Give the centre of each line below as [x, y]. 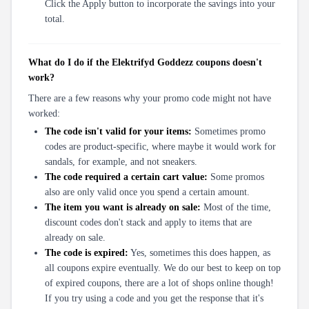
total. [55, 19]
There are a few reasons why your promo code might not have [150, 98]
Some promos [236, 177]
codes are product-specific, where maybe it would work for [160, 146]
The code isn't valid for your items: [118, 131]
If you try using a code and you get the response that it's [154, 298]
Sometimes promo [229, 131]
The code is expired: [87, 252]
